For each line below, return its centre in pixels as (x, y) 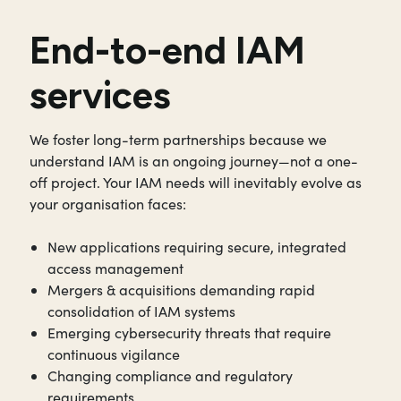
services (100, 95)
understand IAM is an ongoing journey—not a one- (194, 160)
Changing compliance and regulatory (170, 375)
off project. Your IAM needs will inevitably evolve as (196, 182)
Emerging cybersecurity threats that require (189, 332)
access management (115, 268)
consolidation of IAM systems (141, 311)
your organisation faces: (108, 203)
